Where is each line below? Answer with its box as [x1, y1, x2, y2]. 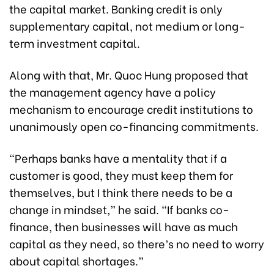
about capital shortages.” [9, 252, 144, 269]
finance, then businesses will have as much [9, 218, 238, 235]
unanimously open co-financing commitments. [9, 117, 259, 135]
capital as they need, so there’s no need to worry [9, 235, 264, 252]
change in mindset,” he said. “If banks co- [9, 201, 229, 218]
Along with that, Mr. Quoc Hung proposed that [9, 66, 248, 83]
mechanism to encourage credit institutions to [9, 100, 253, 117]
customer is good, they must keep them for [9, 166, 233, 183]
